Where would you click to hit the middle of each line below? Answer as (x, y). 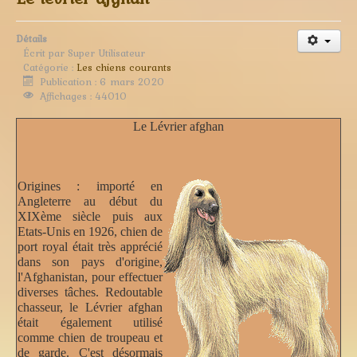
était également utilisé (90, 322)
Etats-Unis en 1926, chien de (90, 231)
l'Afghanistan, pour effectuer (90, 277)
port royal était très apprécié (90, 246)
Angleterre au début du (90, 201)
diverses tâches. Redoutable (90, 292)
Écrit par (45, 53)
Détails (31, 38)
